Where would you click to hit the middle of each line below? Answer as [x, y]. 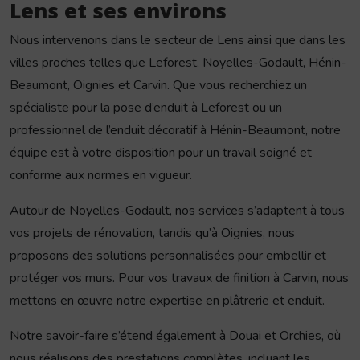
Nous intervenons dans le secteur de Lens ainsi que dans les [178, 41]
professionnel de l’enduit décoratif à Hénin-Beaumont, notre [175, 131]
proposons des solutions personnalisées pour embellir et [168, 256]
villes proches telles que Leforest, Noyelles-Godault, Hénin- [178, 63]
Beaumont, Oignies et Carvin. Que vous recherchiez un [158, 86]
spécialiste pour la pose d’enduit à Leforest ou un [146, 108]
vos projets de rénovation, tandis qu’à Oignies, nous [152, 233]
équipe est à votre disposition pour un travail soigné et [161, 153]
